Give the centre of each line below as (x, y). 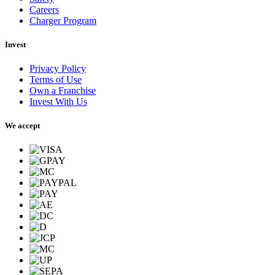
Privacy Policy (58, 69)
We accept (22, 126)
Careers (44, 9)
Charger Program (63, 20)
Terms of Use (56, 80)
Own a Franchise (63, 91)
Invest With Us (58, 102)
